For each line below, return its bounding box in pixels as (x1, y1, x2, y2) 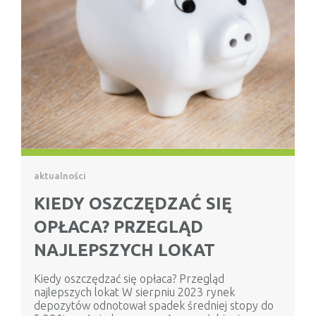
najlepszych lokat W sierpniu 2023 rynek (34, 286, 235, 299)
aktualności (34, 171, 86, 181)
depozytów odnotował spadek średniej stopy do (34, 299, 274, 312)
